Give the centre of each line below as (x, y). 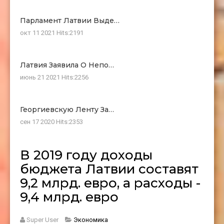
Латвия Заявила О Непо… (67, 65)
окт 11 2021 (38, 32)
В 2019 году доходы (86, 155)
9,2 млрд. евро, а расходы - (110, 183)
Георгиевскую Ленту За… (67, 109)
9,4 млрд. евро (69, 197)
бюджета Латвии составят (109, 169)
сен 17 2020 (38, 121)
